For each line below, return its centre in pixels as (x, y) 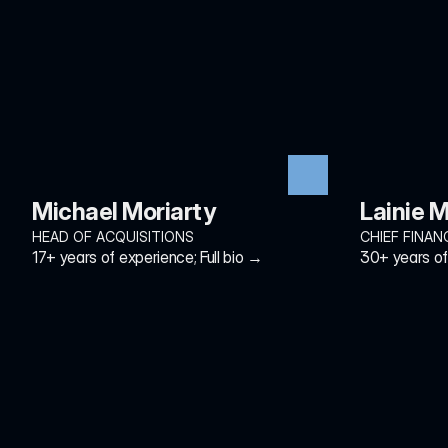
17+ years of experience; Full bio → (147, 257)
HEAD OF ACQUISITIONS (113, 236)
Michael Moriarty (124, 211)
